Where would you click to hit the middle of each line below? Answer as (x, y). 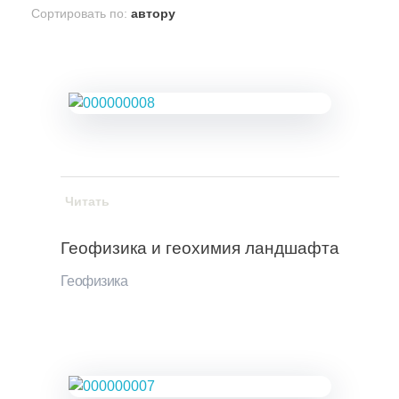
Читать (87, 202)
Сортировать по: (81, 13)
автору (153, 13)
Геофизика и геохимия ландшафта (199, 248)
